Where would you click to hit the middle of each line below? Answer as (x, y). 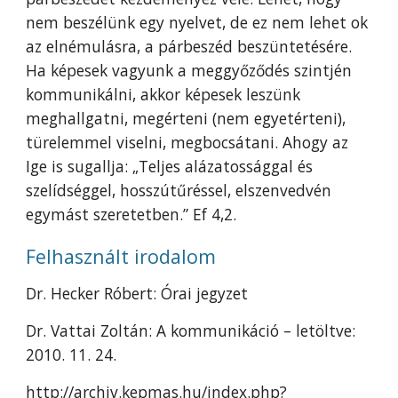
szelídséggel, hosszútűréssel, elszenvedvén (179, 190)
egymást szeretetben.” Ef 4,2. (131, 214)
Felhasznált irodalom (121, 256)
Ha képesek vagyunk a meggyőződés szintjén (189, 70)
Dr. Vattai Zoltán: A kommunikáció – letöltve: (191, 330)
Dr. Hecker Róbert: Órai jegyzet (137, 293)
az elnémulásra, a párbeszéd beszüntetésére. (189, 46)
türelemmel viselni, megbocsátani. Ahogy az (187, 142)
